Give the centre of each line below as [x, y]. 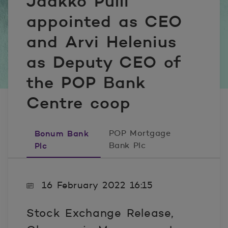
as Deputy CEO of [104, 62]
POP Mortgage [140, 133]
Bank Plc [127, 145]
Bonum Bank [62, 133]
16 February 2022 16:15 [97, 185]
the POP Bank [86, 82]
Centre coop [79, 103]
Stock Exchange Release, [100, 213]
